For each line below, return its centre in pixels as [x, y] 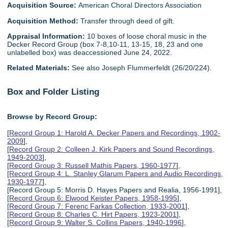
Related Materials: [40, 68]
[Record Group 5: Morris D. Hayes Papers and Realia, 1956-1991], [115, 190]
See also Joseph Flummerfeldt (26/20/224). [142, 68]
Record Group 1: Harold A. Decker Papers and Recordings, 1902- [115, 133]
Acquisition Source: [43, 5]
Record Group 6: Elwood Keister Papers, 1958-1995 [93, 198]
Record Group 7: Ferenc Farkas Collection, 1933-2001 [97, 206]
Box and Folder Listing [53, 92]
